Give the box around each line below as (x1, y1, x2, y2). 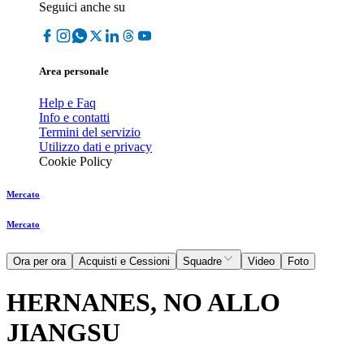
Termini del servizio (39, 125, 141, 140)
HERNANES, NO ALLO (6, 287, 280, 317)
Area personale (39, 65, 109, 78)
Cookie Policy (39, 154, 112, 169)
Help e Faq (39, 96, 96, 110)
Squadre (183, 255, 222, 268)
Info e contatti (39, 110, 110, 125)
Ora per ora (13, 255, 66, 268)
